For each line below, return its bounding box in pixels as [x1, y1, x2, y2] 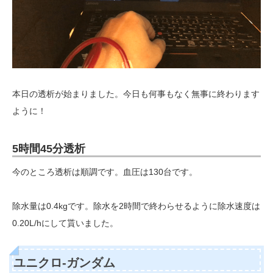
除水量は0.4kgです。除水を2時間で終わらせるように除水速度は [12, 201, 260, 211]
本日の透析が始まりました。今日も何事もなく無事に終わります [12, 89, 260, 99]
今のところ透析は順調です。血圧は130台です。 [12, 167, 197, 177]
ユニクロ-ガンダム [13, 256, 115, 270]
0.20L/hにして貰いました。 [12, 218, 118, 229]
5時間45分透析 [12, 143, 85, 155]
